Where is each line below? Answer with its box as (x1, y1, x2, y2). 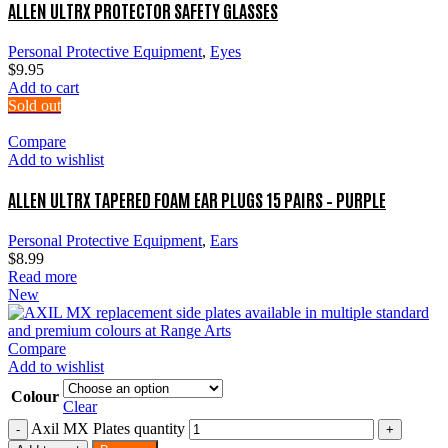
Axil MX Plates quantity (31, 420, 185, 438)
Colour (11, 388, 59, 406)
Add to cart (8, 78, 79, 96)
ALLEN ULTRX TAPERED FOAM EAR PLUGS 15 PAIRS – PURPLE (8, 187, 386, 212)
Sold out (8, 96, 61, 114)
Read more (8, 268, 77, 286)
